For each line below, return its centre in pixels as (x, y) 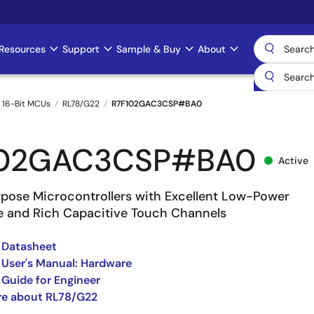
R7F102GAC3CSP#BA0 (157, 104)
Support (81, 49)
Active (293, 160)
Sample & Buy (149, 49)
